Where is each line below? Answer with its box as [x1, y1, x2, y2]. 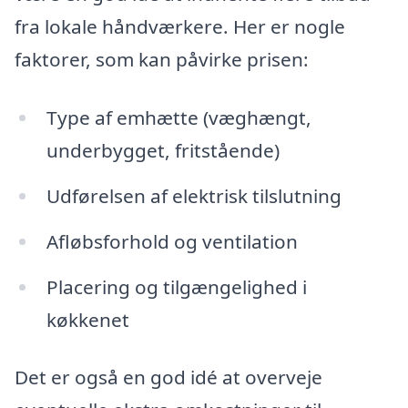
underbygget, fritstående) [46, 138, 280, 164]
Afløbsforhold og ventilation [46, 228, 298, 254]
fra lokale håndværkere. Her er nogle [15, 14, 345, 40]
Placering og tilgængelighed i [46, 273, 307, 300]
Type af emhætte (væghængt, [46, 105, 311, 131]
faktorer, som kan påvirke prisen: [15, 46, 309, 73]
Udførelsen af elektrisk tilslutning [46, 183, 342, 209]
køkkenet [46, 306, 129, 332]
